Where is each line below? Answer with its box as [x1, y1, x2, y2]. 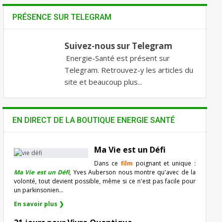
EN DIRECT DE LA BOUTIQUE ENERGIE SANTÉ [12, 115, 175, 125]
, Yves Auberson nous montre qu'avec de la [69, 167, 196, 176]
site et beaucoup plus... [64, 76, 142, 87]
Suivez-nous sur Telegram [64, 40, 172, 52]
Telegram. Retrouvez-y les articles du [64, 64, 193, 75]
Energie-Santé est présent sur [66, 53, 170, 63]
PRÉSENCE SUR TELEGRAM [12, 12, 111, 22]
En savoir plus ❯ [14, 199, 64, 208]
